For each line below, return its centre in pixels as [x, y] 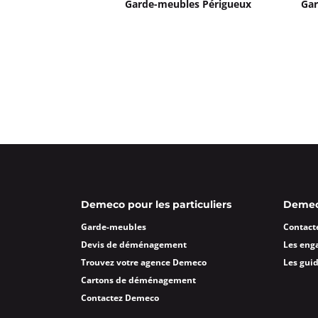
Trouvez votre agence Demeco [144, 262]
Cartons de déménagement [138, 280]
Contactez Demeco [120, 298]
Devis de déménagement [134, 245]
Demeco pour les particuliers [156, 205]
